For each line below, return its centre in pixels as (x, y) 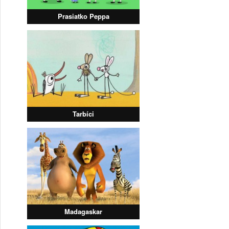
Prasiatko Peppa (83, 16)
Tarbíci (83, 114)
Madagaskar (83, 212)
